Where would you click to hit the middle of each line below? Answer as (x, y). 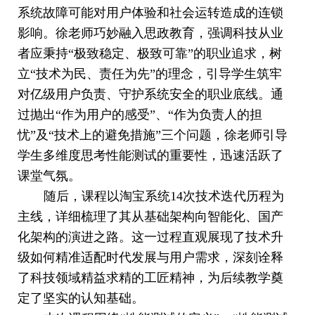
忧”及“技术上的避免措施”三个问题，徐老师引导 (153, 135)
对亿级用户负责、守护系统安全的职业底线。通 (150, 94)
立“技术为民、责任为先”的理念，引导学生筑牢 (150, 73)
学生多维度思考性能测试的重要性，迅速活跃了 (150, 155)
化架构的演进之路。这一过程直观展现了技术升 (150, 237)
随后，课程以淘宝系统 (107, 196)
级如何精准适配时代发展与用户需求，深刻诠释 (150, 257)
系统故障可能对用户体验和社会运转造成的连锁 (150, 12)
